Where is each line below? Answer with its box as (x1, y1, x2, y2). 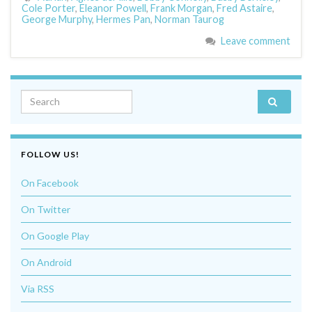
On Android (21, 256, 72, 268)
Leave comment (221, 34, 290, 47)
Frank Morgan (150, 1, 212, 14)
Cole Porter (22, 1, 75, 14)
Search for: (20, 90, 77, 104)
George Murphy (22, 13, 92, 25)
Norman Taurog (155, 13, 224, 25)
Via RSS (21, 282, 54, 295)
